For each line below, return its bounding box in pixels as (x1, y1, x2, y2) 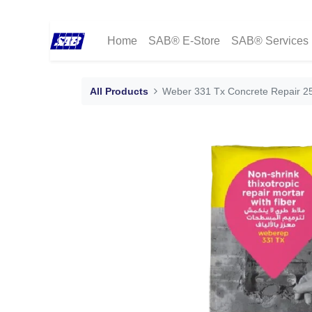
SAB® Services (231, 37, 309, 45)
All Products (90, 87, 148, 95)
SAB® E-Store (148, 37, 221, 45)
